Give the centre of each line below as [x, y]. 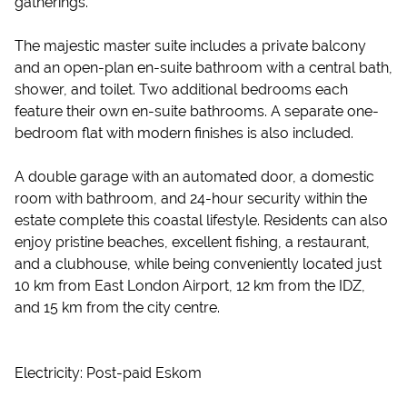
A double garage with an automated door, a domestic [194, 177]
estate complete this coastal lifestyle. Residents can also [201, 220]
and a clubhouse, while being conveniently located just [198, 264]
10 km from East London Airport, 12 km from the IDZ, [190, 286]
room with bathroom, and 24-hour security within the [191, 199]
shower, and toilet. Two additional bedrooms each [181, 89]
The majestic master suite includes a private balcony [190, 46]
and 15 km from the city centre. [117, 308]
